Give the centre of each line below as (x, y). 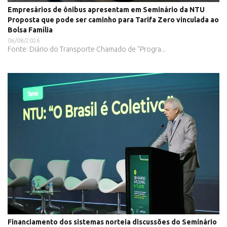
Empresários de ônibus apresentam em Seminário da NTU (106, 10)
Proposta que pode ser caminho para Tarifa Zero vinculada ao (113, 20)
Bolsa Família (30, 30)
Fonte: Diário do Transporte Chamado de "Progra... (87, 49)
